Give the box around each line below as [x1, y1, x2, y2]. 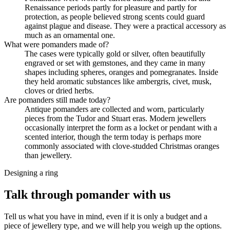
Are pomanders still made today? [4, 95, 110, 105]
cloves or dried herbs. [25, 86, 94, 95]
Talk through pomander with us [4, 188, 170, 202]
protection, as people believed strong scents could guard [25, 12, 205, 22]
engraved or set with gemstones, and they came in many [25, 59, 205, 68]
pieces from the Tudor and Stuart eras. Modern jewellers [25, 114, 206, 123]
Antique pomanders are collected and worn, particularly [25, 105, 204, 114]
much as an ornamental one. [25, 31, 115, 40]
